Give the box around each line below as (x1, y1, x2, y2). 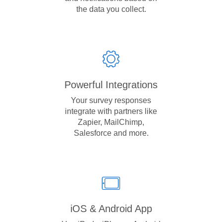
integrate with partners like (65, 107, 157, 115)
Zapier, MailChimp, (78, 118, 144, 126)
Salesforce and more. (73, 129, 149, 137)
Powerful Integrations (64, 79, 158, 90)
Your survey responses (71, 96, 151, 105)
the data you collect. (76, 5, 146, 13)
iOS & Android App (70, 203, 152, 214)
